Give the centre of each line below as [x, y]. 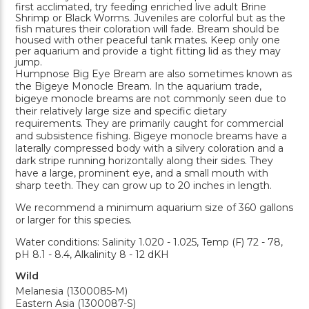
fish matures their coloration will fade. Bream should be [147, 29]
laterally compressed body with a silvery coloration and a [149, 148]
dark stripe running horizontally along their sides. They [144, 160]
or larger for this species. [73, 220]
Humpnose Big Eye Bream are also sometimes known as [153, 73]
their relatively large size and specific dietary [121, 111]
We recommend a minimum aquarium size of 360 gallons [154, 207]
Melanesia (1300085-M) [71, 291]
